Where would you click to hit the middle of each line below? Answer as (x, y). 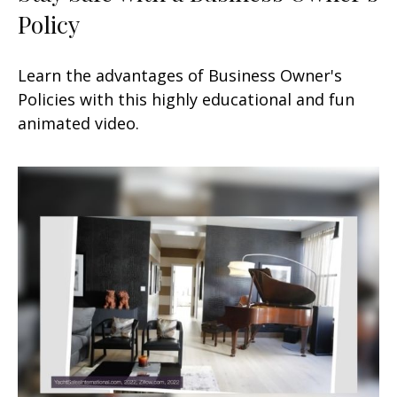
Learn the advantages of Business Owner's (180, 75)
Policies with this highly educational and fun (186, 99)
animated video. (78, 123)
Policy (49, 23)
